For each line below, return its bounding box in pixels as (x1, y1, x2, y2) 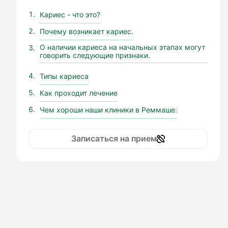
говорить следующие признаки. (40, 51, 150, 60)
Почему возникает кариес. (40, 27, 133, 36)
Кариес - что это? (40, 10, 100, 19)
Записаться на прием (71, 134, 157, 144)
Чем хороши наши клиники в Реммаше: (40, 105, 177, 114)
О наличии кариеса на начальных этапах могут (40, 43, 205, 51)
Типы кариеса (40, 72, 89, 80)
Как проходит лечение (40, 89, 118, 97)
